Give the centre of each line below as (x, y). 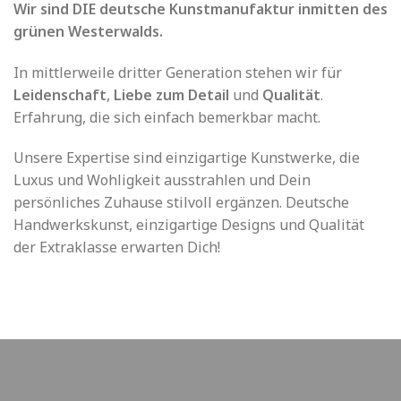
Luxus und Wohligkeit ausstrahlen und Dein (162, 180)
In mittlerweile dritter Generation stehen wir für (178, 72)
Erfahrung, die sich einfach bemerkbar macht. (167, 117)
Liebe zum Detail (171, 94)
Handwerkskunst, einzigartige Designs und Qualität (189, 225)
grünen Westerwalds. (88, 31)
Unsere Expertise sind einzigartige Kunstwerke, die (187, 158)
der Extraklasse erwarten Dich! (117, 247)
